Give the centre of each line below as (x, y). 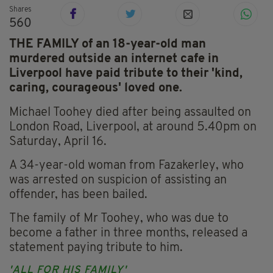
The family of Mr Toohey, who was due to (119, 219)
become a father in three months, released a (128, 234)
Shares (20, 10)
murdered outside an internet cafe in (114, 59)
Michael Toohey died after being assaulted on (130, 113)
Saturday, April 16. (58, 142)
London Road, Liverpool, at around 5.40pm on (133, 128)
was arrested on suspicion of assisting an (118, 181)
